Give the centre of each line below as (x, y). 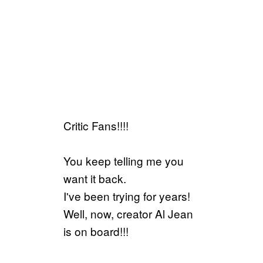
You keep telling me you (124, 160)
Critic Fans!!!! (96, 125)
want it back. (95, 178)
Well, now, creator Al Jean (128, 213)
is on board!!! (96, 231)
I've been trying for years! (127, 195)
